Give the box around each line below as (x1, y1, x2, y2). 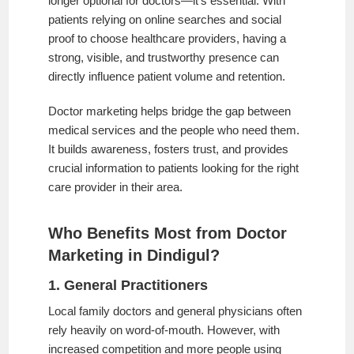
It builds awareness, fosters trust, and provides (48, 141, 289, 156)
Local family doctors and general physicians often (48, 303, 303, 318)
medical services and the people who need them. (48, 122, 300, 137)
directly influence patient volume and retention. (48, 69, 286, 83)
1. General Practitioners (48, 277, 209, 293)
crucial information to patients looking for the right (48, 160, 299, 175)
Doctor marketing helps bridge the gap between (48, 104, 292, 118)
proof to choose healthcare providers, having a (48, 31, 287, 45)
